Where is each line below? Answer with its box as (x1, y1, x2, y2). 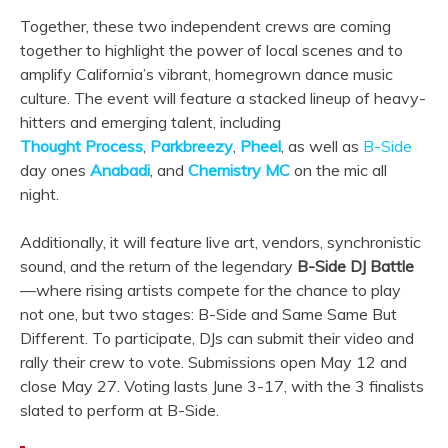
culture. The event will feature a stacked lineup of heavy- (20, 87, 426, 108)
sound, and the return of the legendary (20, 255, 297, 276)
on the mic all (290, 159, 387, 180)
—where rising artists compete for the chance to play (20, 279, 401, 300)
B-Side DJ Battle (297, 255, 414, 276)
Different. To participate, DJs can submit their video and (20, 327, 414, 348)
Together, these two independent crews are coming (20, 15, 391, 36)
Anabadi (90, 159, 150, 180)
